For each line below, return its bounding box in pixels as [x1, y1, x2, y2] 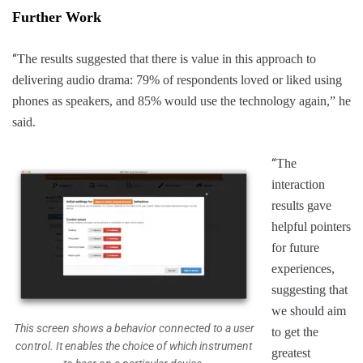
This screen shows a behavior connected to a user [13, 322, 254, 335]
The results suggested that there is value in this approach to [17, 52, 316, 66]
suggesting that [271, 283, 348, 297]
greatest [271, 346, 310, 361]
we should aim [271, 304, 346, 318]
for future [271, 241, 319, 255]
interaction [271, 177, 325, 192]
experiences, [271, 262, 335, 276]
